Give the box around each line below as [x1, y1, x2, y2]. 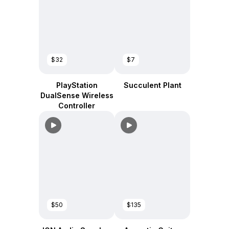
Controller [58, 101, 95, 110]
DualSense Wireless [40, 91, 113, 100]
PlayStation [56, 81, 98, 89]
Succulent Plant [123, 81, 181, 89]
